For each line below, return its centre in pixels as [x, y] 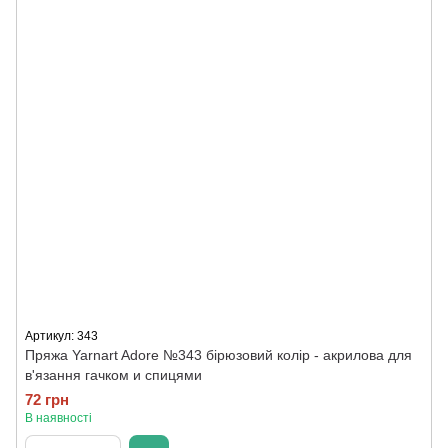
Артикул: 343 [61, 336]
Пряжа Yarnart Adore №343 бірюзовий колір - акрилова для [218, 355]
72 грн [47, 399]
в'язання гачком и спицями [113, 375]
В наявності [58, 418]
